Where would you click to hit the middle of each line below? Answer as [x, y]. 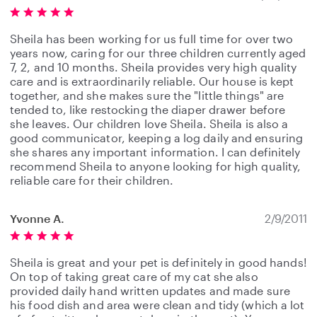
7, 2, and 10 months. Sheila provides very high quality [154, 67]
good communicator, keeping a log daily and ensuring [157, 138]
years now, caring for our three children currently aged [158, 53]
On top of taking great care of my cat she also [134, 276]
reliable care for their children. [92, 180]
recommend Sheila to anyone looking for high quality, [156, 166]
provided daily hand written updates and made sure [150, 290]
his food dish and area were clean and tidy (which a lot [157, 305]
